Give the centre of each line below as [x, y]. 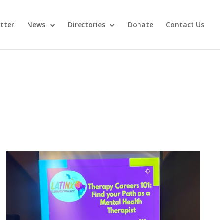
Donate [140, 24]
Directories [86, 24]
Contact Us [185, 24]
